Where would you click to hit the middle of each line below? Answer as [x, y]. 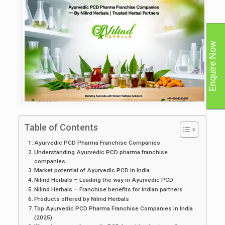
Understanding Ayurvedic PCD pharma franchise [101, 152]
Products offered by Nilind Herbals [82, 199]
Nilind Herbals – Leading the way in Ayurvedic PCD [104, 180]
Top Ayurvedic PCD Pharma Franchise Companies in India [114, 208]
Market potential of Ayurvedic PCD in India [92, 170]
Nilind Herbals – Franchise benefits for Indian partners [109, 189]
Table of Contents [61, 127]
